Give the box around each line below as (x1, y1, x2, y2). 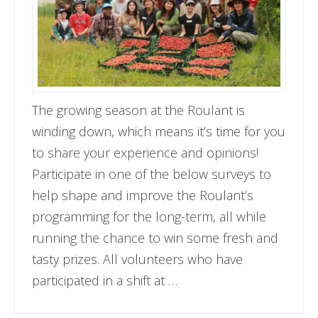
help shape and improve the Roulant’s (32, 187, 254, 204)
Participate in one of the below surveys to (32, 165, 272, 183)
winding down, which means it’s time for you (32, 123, 286, 141)
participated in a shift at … (32, 272, 178, 290)
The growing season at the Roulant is (32, 102, 246, 119)
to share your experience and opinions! (32, 144, 259, 162)
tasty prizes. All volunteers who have (32, 251, 243, 268)
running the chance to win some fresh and (32, 229, 279, 247)
